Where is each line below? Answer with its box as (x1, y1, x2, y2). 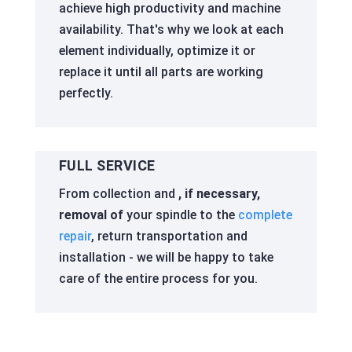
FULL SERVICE (58, 157, 156, 174)
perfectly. (58, 86, 113, 101)
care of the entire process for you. (58, 271, 258, 287)
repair (58, 229, 91, 244)
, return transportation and (90, 229, 247, 244)
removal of (58, 207, 123, 223)
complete (237, 207, 292, 223)
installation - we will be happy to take (58, 250, 273, 266)
